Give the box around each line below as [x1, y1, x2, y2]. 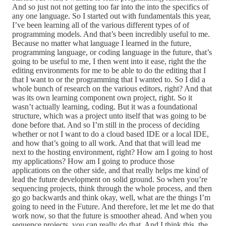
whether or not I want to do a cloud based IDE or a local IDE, [12, 130, 209, 139]
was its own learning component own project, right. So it [12, 93, 192, 102]
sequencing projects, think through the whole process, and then [12, 184, 212, 193]
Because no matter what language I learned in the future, [12, 39, 191, 48]
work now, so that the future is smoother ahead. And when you [12, 211, 212, 220]
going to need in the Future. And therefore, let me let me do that [12, 202, 214, 211]
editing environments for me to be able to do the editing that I [12, 66, 206, 75]
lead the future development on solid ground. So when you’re [12, 175, 207, 184]
